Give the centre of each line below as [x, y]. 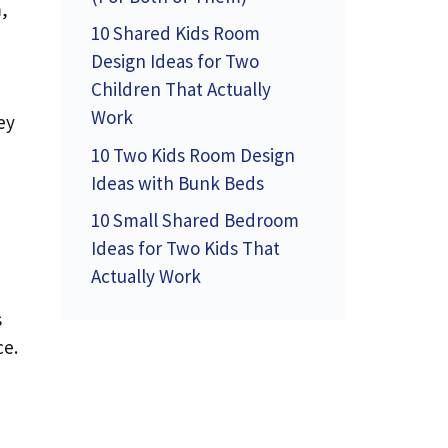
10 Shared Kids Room [175, 33]
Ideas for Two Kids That [185, 248]
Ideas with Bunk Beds [177, 182]
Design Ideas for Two [175, 61]
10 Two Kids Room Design [193, 154]
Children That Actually [181, 89]
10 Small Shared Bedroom [195, 220]
